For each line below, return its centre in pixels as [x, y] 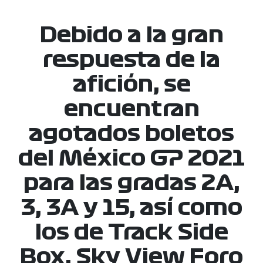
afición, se [131, 84]
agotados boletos [131, 134]
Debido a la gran [131, 35]
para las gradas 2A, [131, 183]
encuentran [131, 109]
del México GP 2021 [131, 158]
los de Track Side [131, 232]
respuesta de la [131, 60]
